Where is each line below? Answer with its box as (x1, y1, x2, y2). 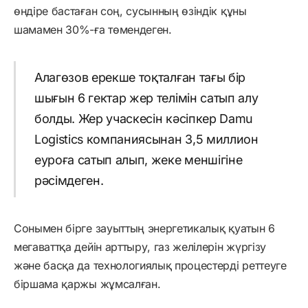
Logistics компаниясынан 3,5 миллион (34, 131, 258, 146)
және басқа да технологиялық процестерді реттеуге (14, 258, 287, 273)
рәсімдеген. (34, 173, 104, 188)
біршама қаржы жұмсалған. (14, 277, 161, 291)
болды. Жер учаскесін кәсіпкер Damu (34, 111, 253, 126)
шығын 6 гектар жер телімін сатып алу (34, 90, 258, 105)
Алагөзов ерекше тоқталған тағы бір (34, 69, 245, 85)
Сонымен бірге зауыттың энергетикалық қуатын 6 (14, 221, 275, 236)
